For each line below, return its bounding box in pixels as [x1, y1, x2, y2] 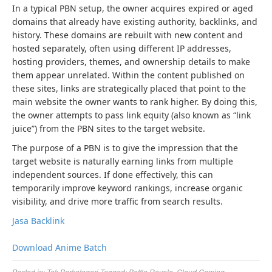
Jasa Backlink [12, 215, 64, 226]
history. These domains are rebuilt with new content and [12, 29, 243, 41]
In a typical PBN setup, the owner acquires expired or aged [12, 2, 253, 14]
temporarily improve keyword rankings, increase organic [12, 182, 243, 194]
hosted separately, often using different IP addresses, [12, 42, 231, 54]
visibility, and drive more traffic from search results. [12, 195, 223, 207]
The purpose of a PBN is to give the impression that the [12, 142, 238, 154]
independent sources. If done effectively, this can [12, 169, 213, 180]
